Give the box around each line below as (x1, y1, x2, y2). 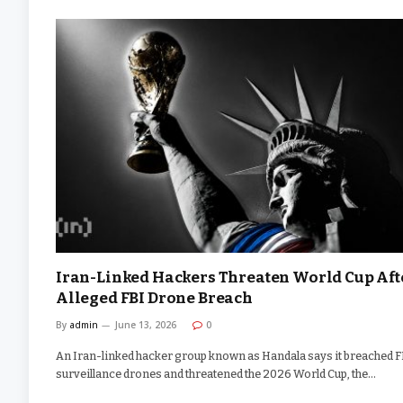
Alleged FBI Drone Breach (56, 288, 253, 308)
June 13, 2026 (115, 318, 176, 331)
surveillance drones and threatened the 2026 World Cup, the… (56, 366, 376, 381)
